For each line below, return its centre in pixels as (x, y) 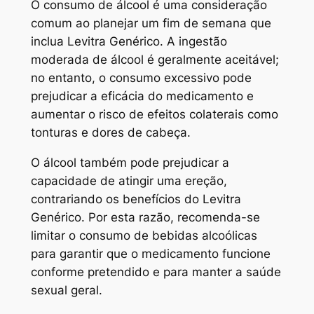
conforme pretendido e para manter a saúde (156, 272)
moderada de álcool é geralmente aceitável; (155, 59)
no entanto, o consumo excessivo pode (141, 77)
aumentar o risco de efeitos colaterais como (154, 114)
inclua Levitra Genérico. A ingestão (129, 41)
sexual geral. (66, 290)
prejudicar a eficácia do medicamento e (142, 96)
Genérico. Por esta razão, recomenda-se (145, 217)
